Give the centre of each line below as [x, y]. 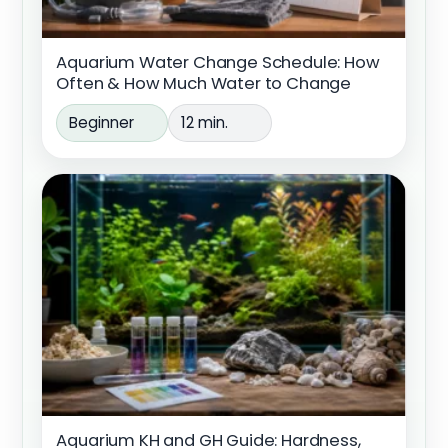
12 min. [205, 123]
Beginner [102, 123]
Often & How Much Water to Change [204, 83]
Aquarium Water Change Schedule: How [218, 62]
